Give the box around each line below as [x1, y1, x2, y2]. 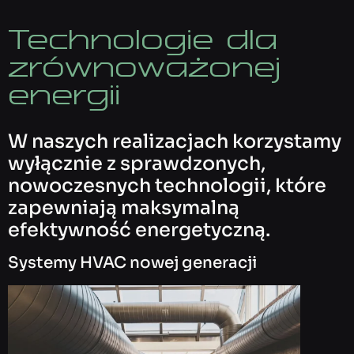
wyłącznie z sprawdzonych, [8, 151, 265, 175]
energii [8, 76, 120, 111]
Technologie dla [8, 21, 277, 56]
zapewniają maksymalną [8, 195, 239, 220]
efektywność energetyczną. [8, 217, 270, 242]
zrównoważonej [8, 48, 281, 84]
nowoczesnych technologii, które [8, 173, 326, 198]
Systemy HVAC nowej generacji [8, 252, 257, 273]
